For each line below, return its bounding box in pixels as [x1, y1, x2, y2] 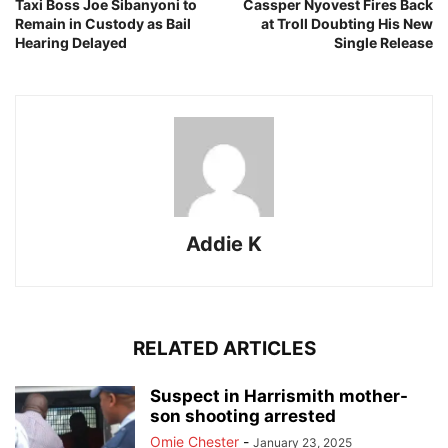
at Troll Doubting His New [261, 15, 433, 33]
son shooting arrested [150, 406, 336, 427]
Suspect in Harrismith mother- [150, 386, 408, 407]
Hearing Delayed [15, 34, 127, 52]
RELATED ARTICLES [132, 337, 316, 361]
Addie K [186, 232, 262, 257]
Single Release [334, 34, 433, 52]
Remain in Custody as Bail [15, 15, 191, 33]
